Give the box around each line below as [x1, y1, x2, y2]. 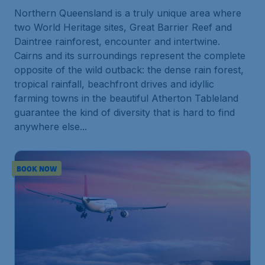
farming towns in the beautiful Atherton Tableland [14, 92, 238, 104]
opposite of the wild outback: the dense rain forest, [14, 64, 244, 76]
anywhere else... [14, 121, 87, 132]
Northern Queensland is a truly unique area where [14, 7, 241, 19]
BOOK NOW [17, 163, 57, 174]
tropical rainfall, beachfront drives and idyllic [14, 78, 214, 90]
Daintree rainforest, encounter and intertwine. [14, 35, 220, 47]
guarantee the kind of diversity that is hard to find [14, 106, 235, 118]
